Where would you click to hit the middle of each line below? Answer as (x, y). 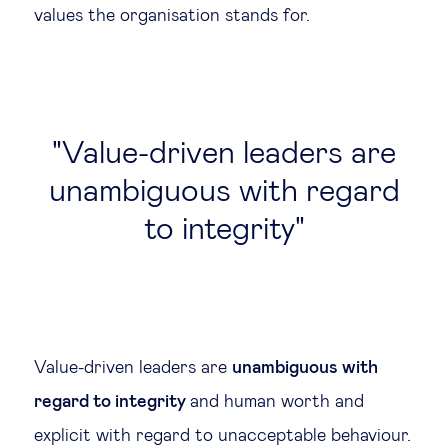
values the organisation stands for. (172, 16)
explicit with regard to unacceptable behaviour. (222, 436)
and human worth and (277, 402)
